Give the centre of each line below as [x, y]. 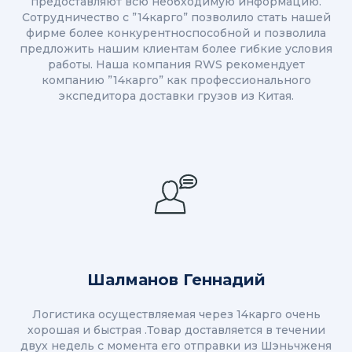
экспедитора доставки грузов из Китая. [176, 96]
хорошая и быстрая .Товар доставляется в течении [176, 330]
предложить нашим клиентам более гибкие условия [176, 49]
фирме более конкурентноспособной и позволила [176, 33]
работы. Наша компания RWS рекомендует [176, 65]
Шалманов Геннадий [176, 280]
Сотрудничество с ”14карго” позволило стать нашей [176, 18]
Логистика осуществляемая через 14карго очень [176, 315]
